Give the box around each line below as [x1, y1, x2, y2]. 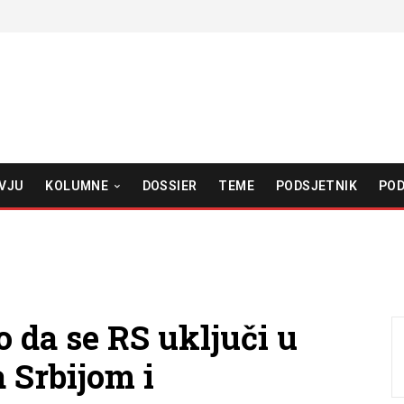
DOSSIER [142, 178, 197, 193]
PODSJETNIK [275, 178, 357, 193]
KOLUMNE [45, 178, 109, 193]
